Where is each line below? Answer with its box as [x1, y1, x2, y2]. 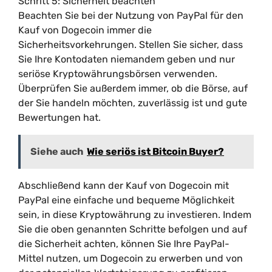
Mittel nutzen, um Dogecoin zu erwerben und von [18, 253, 243, 264]
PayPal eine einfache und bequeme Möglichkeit [18, 194, 234, 206]
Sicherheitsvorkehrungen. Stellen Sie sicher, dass [18, 39, 243, 50]
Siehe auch [30, 146, 83, 157]
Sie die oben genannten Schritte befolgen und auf [18, 223, 247, 235]
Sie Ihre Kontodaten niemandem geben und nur [18, 53, 235, 65]
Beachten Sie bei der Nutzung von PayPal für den [18, 10, 243, 21]
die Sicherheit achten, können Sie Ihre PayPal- [18, 238, 229, 250]
